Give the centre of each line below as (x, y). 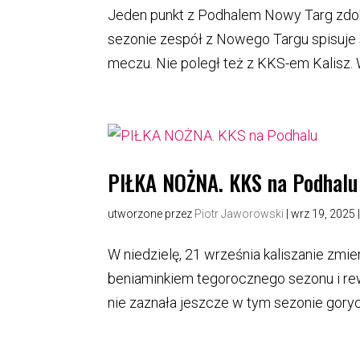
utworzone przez (151, 213)
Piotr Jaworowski (239, 213)
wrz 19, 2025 (323, 213)
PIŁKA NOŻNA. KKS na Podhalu (233, 182)
